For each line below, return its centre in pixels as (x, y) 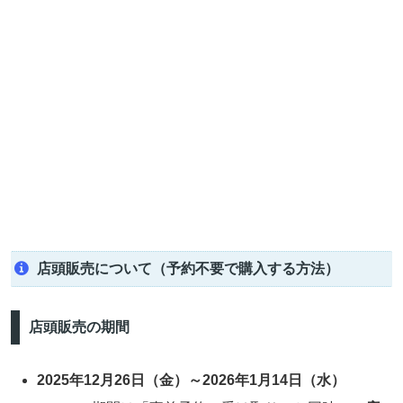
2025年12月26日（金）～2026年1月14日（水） (192, 380)
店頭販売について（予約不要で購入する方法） (188, 269)
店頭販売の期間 (79, 327)
